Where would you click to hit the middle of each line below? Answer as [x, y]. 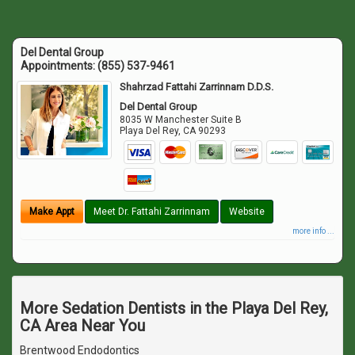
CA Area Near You [82, 325]
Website [247, 211]
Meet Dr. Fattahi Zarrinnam [152, 211]
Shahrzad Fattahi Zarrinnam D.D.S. [197, 86]
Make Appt [52, 211]
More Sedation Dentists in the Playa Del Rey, [174, 308]
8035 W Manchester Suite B [181, 119]
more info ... [313, 231]
